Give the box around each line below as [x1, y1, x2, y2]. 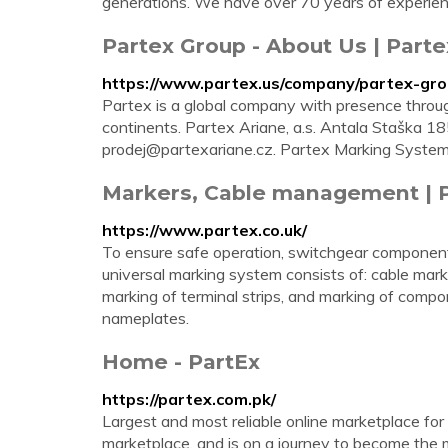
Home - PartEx [102, 349, 260, 374]
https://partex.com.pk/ [102, 389, 276, 409]
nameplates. [102, 308, 189, 328]
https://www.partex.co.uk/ [102, 220, 307, 240]
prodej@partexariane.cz [102, 139, 273, 159]
